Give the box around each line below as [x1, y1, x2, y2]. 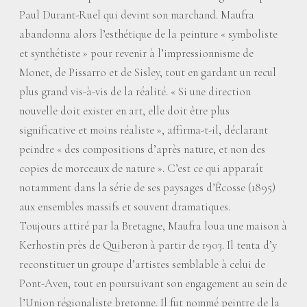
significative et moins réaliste [19, 123, 154, 137]
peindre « [19, 142, 62, 156]
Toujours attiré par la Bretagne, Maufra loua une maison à [19, 219, 287, 233]
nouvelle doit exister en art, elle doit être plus [19, 103, 230, 118]
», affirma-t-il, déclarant [156, 123, 268, 137]
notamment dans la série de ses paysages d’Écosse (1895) [19, 180, 275, 195]
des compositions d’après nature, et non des [64, 142, 265, 156]
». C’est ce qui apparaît [157, 161, 263, 175]
